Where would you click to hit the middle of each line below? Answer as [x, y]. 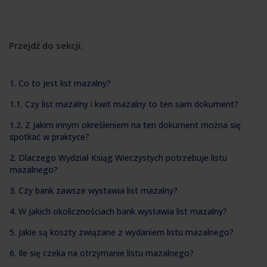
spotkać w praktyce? [49, 136]
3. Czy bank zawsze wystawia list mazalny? [94, 190]
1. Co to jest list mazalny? [60, 83]
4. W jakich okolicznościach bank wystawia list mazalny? [118, 211]
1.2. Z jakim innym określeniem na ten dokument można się [125, 125]
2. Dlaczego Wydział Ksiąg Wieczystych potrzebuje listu [118, 157]
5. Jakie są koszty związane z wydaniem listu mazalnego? [122, 232]
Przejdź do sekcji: [46, 46]
